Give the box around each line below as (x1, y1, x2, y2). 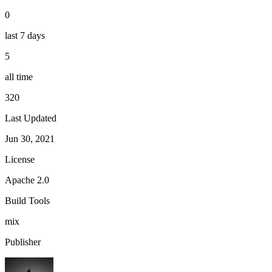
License (5, 154, 35, 165)
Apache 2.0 (5, 174, 49, 185)
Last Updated (5, 112, 56, 123)
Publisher (5, 236, 41, 247)
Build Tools (5, 195, 50, 206)
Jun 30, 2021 (5, 133, 55, 144)
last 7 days (5, 30, 45, 41)
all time (5, 71, 33, 82)
